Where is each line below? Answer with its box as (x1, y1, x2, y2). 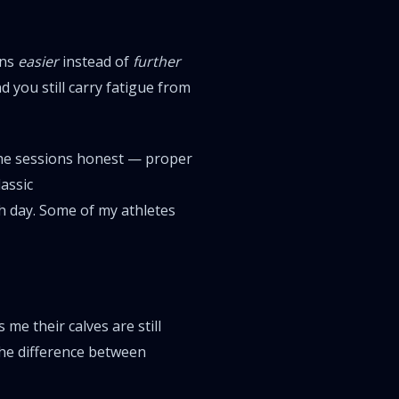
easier (18, 52, 59, 72)
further (133, 52, 181, 72)
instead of (59, 52, 133, 72)
